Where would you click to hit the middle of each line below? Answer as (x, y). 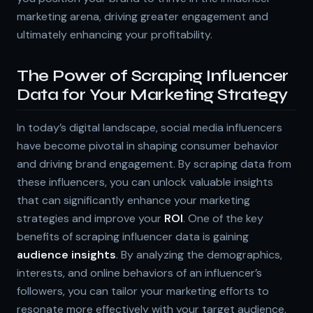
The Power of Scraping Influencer (153, 75)
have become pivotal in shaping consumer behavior (148, 145)
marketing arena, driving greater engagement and (143, 16)
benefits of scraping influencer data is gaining (133, 236)
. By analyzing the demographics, (199, 254)
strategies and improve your (90, 218)
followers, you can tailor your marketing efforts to (143, 291)
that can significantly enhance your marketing (133, 200)
